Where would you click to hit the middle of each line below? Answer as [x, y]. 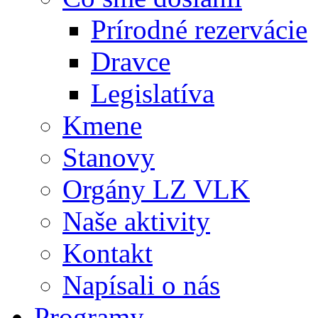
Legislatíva [153, 93]
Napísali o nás [141, 285]
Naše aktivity [136, 221]
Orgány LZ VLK [156, 189]
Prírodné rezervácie [199, 29]
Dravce [131, 61]
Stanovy [109, 157]
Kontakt [108, 253]
